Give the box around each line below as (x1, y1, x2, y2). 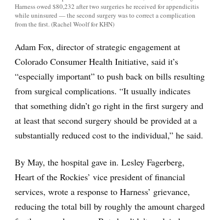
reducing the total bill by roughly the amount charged (15, 200, 205, 213)
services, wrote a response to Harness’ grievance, (15, 186, 190, 198)
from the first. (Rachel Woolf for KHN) (15, 20, 114, 29)
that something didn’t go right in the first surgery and (15, 100, 203, 112)
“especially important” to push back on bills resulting (15, 70, 205, 82)
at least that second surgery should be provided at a (15, 114, 197, 127)
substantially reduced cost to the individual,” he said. (15, 129, 203, 141)
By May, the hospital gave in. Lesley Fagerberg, (15, 156, 185, 168)
